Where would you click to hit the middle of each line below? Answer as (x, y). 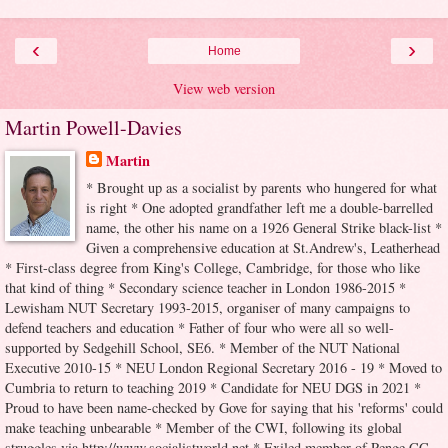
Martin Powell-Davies (93, 127)
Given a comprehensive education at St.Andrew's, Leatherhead (262, 248)
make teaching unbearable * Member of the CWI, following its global (203, 428)
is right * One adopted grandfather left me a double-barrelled (259, 208)
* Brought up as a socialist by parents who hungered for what (261, 188)
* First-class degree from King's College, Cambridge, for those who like (212, 268)
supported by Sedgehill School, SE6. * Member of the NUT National (202, 348)
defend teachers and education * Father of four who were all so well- (199, 328)
